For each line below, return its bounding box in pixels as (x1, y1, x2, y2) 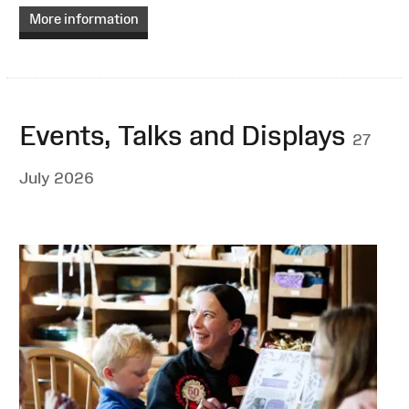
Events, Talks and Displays (19, 120, 352, 151)
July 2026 (19, 168, 94, 187)
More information (28, 11, 139, 27)
